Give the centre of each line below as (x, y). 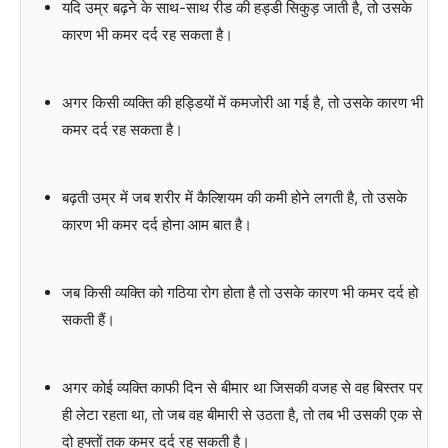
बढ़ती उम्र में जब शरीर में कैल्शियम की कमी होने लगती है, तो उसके (234, 198)
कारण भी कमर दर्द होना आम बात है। (156, 225)
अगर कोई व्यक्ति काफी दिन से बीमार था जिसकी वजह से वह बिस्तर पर (242, 388)
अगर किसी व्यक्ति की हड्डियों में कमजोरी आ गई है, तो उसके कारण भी (242, 103)
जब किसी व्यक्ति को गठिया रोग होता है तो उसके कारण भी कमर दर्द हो (239, 293)
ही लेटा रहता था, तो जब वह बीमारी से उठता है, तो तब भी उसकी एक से (241, 415)
